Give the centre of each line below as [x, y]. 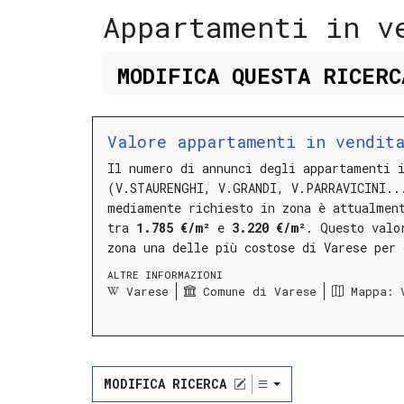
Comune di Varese [260, 291]
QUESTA [271, 75]
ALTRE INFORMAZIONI [165, 275]
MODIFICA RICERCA [165, 384]
